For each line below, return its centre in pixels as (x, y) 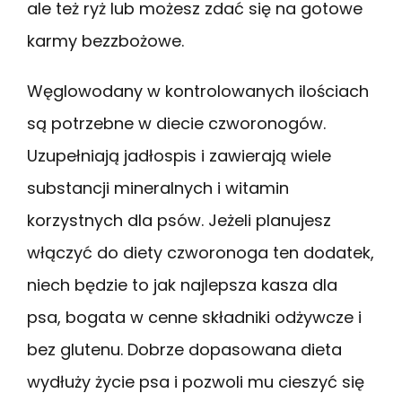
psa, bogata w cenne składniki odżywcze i (194, 317)
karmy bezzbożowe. (105, 40)
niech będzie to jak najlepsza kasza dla (182, 284)
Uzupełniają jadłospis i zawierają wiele (179, 155)
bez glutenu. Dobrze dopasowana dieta (184, 349)
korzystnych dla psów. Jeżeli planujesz (179, 220)
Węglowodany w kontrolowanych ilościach (198, 91)
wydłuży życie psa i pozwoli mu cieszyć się (196, 381)
